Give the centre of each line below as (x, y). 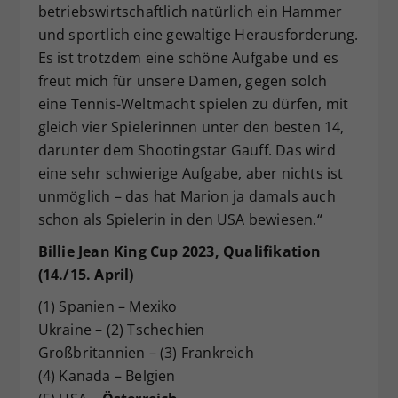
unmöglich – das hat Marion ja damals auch (187, 196)
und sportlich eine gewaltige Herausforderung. (198, 34)
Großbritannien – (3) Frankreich (146, 352)
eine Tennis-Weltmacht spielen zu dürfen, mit (193, 103)
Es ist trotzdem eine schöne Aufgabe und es (188, 57)
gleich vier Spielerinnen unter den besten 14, (191, 127)
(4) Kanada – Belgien (107, 375)
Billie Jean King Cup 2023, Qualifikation (179, 251)
